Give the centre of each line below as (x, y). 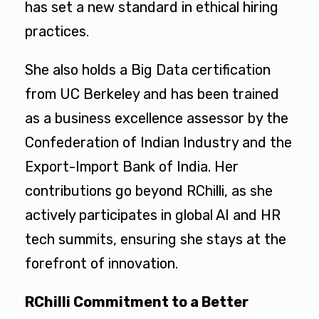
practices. (57, 32)
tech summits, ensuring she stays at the (156, 240)
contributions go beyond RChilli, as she (149, 191)
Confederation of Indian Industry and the (158, 143)
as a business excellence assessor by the (157, 119)
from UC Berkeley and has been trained (152, 94)
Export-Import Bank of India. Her (132, 167)
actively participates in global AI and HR (153, 215)
